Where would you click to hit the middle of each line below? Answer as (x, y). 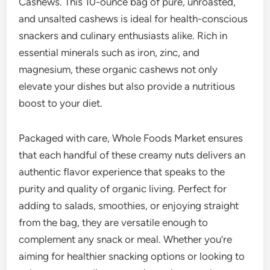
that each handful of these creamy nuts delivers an (132, 155)
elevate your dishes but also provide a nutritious (127, 86)
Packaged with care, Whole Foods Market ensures (131, 138)
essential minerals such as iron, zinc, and (109, 52)
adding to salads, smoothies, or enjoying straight (129, 205)
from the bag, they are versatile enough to (114, 222)
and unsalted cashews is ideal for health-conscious (133, 18)
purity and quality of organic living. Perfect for (123, 188)
